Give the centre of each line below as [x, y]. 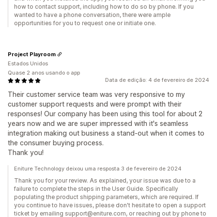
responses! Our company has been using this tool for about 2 [105, 114]
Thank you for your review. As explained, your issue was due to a [105, 180]
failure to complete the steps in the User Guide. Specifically [96, 189]
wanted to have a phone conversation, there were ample [92, 15]
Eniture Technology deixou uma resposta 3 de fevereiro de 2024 [98, 169]
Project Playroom [32, 54]
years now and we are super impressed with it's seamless [98, 123]
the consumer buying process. [56, 143]
